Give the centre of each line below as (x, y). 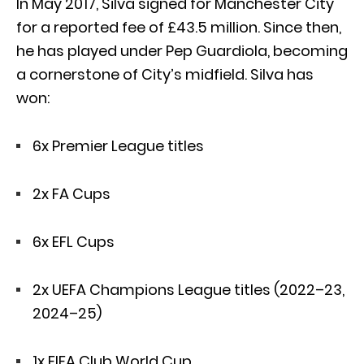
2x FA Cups (71, 193)
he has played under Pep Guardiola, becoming (182, 50)
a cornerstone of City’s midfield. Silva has (165, 74)
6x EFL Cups (74, 241)
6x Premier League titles (118, 145)
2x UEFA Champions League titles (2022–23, (188, 289)
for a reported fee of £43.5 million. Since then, (179, 27)
